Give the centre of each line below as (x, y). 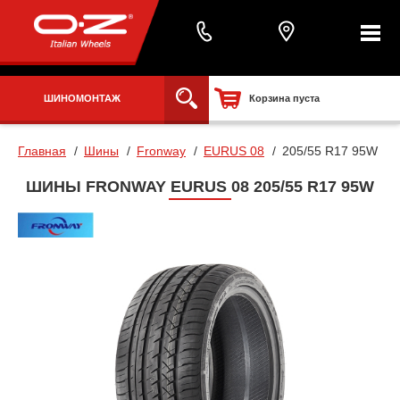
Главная (42, 151)
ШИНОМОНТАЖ (82, 99)
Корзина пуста (284, 99)
